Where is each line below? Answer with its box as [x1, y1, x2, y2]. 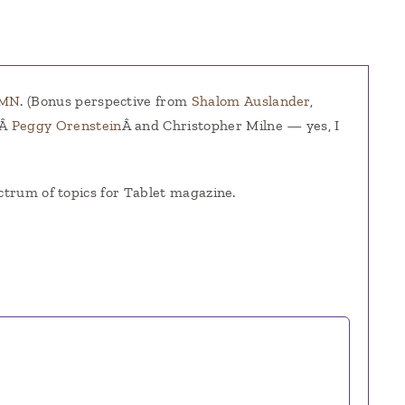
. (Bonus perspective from [20, 91, 192, 109]
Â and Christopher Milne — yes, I [121, 116, 340, 134]
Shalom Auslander [191, 91, 310, 109]
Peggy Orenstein [11, 116, 122, 134]
